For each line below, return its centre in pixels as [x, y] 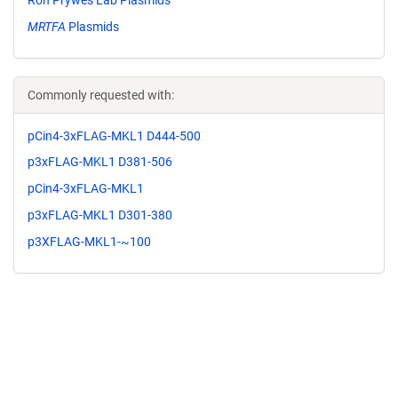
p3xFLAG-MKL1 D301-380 [100, 215]
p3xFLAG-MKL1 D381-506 [100, 162]
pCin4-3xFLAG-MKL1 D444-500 [114, 135]
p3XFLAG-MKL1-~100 [89, 241]
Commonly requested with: [101, 95]
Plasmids [92, 26]
